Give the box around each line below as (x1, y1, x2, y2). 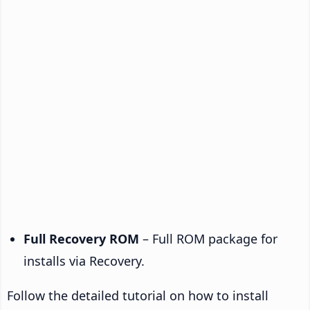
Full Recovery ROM (24, 230, 139, 247)
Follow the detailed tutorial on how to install (7, 286, 268, 304)
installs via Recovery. (24, 252, 145, 269)
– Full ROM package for (139, 230, 277, 247)
